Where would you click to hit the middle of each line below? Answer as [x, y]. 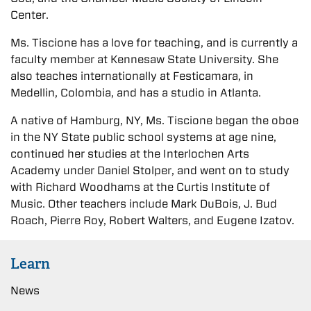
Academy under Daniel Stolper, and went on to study [150, 170]
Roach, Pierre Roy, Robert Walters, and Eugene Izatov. [152, 220]
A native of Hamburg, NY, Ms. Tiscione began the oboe [154, 120]
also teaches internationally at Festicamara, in [132, 76]
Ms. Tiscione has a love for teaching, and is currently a [154, 42]
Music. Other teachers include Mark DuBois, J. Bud [144, 203]
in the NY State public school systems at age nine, [143, 137]
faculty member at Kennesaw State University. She [144, 59]
